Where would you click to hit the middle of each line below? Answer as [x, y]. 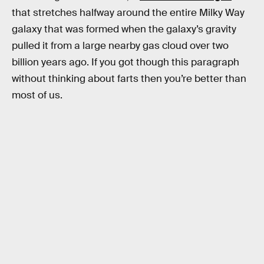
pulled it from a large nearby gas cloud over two [120, 45]
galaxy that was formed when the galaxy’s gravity [124, 29]
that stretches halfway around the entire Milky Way [128, 12]
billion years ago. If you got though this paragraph [126, 62]
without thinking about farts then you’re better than [129, 78]
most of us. [37, 95]
